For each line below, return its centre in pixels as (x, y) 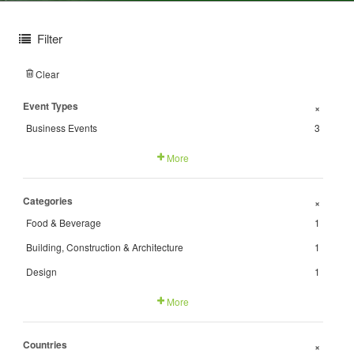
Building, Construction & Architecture (105, 247)
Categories (48, 201)
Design (41, 271)
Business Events (62, 128)
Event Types (51, 106)
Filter (50, 38)
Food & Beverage (64, 222)
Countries (45, 345)
